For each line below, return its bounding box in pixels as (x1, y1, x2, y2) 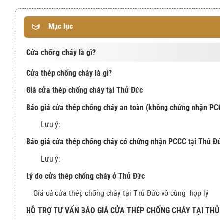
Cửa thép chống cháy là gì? (26, 68, 112, 78)
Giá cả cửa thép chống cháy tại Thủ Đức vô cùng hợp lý (33, 188, 209, 198)
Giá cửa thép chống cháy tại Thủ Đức (26, 85, 145, 95)
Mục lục (48, 21, 73, 31)
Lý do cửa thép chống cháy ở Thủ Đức (26, 171, 145, 181)
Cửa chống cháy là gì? (26, 47, 96, 57)
